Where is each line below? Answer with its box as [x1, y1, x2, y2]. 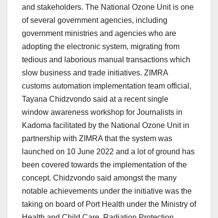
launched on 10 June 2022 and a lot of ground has [22, 147, 195, 156]
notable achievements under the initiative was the [22, 186, 192, 195]
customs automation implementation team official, [22, 81, 191, 90]
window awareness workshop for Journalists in [22, 108, 182, 116]
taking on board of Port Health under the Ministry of [22, 200, 196, 208]
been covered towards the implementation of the [22, 160, 187, 169]
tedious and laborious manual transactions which [22, 55, 190, 64]
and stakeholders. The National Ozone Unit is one [22, 2, 194, 11]
